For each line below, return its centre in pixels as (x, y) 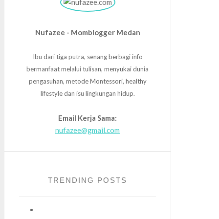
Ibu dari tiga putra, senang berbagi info (88, 56)
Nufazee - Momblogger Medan (88, 32)
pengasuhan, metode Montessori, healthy (88, 81)
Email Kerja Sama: (88, 118)
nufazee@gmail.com (88, 130)
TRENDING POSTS (88, 180)
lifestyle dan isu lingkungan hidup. (88, 93)
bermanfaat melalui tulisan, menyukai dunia (88, 69)
